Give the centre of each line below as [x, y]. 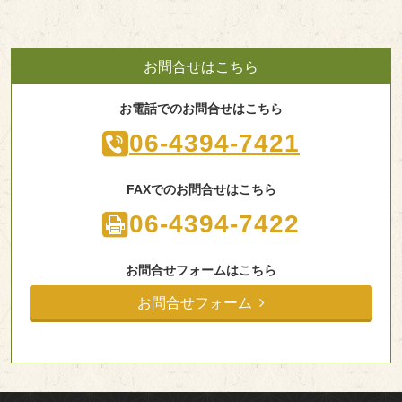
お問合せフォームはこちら [201, 270]
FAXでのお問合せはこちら [201, 189]
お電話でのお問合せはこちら [201, 108]
